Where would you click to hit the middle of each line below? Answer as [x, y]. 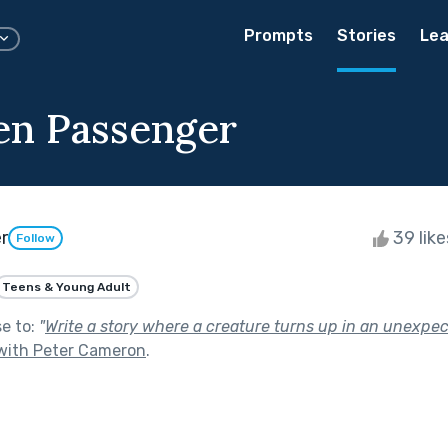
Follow [35, 238]
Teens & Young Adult [66, 286]
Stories [366, 35]
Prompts [278, 35]
